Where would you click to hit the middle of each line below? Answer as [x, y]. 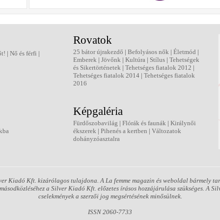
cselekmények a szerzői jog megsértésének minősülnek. [110, 196]
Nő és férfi [23, 53]
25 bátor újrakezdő [98, 52]
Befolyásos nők [148, 52]
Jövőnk [111, 60]
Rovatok [93, 40]
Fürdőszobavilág [96, 123]
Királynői [183, 123]
